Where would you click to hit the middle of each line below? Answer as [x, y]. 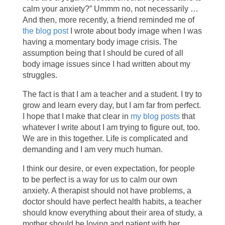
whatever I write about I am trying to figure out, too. [111, 128]
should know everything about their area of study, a [112, 213]
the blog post [45, 31]
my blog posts [155, 117]
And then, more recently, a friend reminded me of [108, 20]
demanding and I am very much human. [92, 150]
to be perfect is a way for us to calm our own [100, 180]
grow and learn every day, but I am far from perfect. [111, 105]
